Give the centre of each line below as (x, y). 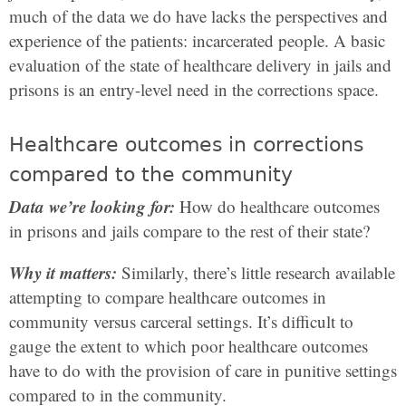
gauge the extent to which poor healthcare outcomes (188, 346)
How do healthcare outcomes (277, 206)
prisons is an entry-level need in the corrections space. (194, 89)
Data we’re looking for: (92, 206)
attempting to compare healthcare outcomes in (168, 297)
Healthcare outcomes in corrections (186, 145)
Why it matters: (63, 272)
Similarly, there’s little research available (256, 272)
